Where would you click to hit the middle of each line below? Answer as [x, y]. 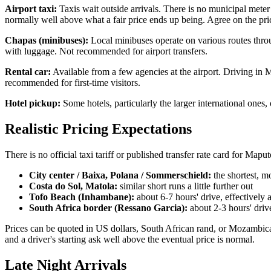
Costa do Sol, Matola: [73, 186]
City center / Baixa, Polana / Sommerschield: [120, 175]
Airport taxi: [31, 9]
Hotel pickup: [33, 103]
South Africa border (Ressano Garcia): [108, 208]
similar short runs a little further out [185, 186]
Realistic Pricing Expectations [98, 129]
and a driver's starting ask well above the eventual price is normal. [130, 240]
